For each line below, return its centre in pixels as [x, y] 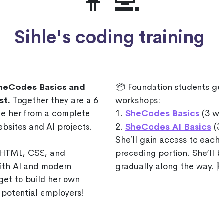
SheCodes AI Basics [168, 127]
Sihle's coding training [109, 37]
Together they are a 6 [54, 100]
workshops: [138, 100]
